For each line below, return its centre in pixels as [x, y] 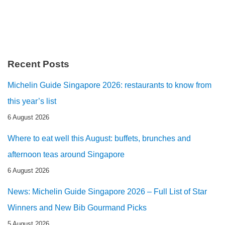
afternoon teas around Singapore [66, 154]
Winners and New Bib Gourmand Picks [77, 207]
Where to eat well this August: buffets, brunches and [99, 138]
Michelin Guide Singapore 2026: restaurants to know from [109, 85]
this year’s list [32, 101]
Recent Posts [38, 64]
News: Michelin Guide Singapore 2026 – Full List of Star [107, 191]
